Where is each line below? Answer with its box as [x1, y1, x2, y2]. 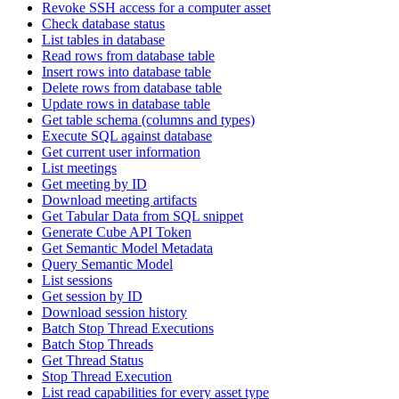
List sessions [42, 273, 112, 288]
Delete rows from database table [42, 80, 222, 95]
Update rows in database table [42, 96, 210, 111]
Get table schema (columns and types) [42, 112, 255, 127]
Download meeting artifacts [42, 192, 197, 208]
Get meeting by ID [42, 176, 147, 191]
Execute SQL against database [42, 128, 212, 143]
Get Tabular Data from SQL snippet [42, 208, 243, 224]
